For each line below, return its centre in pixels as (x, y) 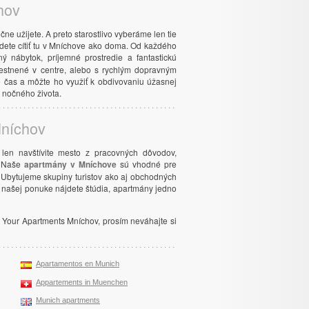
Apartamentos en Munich (78, 264)
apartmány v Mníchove (70, 164)
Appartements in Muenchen (82, 282)
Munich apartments (68, 300)
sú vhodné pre (147, 163)
